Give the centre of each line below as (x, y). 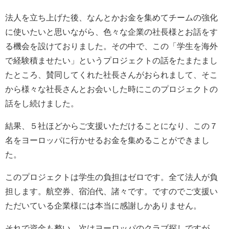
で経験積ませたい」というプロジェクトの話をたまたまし (111, 61)
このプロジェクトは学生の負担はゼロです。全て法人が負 (111, 177)
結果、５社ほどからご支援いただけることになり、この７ (111, 126)
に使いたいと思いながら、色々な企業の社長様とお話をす (111, 32)
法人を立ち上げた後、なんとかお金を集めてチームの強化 (111, 18)
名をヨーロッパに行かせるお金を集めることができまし (107, 141)
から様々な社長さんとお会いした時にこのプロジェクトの (111, 89)
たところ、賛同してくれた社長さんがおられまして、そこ (111, 75)
